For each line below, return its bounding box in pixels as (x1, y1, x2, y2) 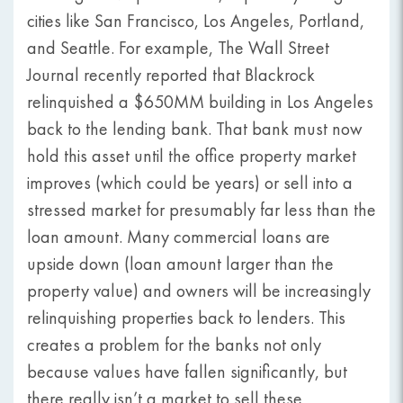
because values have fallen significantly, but (27, 361, 347, 383)
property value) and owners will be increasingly (27, 280, 371, 302)
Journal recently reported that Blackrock (27, 64, 315, 86)
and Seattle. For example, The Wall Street (27, 37, 329, 59)
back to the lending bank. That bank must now (27, 118, 363, 140)
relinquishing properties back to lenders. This (27, 307, 345, 329)
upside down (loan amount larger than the (27, 253, 334, 275)
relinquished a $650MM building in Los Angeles (27, 91, 373, 113)
